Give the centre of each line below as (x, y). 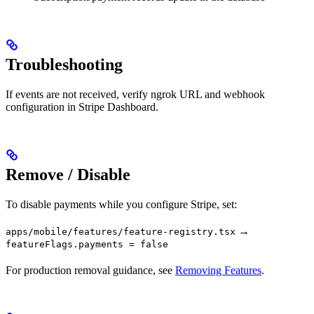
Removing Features (218, 271)
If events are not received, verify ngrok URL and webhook (135, 95)
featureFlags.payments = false (87, 245)
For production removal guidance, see (90, 271)
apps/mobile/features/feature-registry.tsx (121, 232)
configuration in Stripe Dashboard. (82, 107)
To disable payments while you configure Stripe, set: (121, 205)
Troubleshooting (64, 65)
